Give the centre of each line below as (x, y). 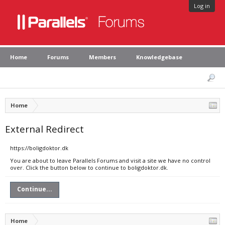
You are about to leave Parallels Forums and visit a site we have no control (110, 160)
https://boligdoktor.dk (39, 148)
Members (102, 57)
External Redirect (44, 129)
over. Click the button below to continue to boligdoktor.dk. (89, 167)
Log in (202, 6)
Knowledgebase (159, 57)
